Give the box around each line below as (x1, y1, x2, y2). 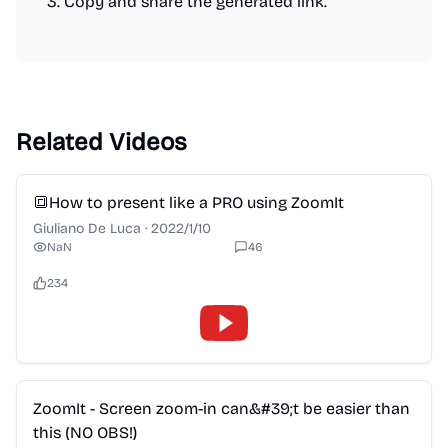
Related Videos (16, 128, 187, 156)
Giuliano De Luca (33, 220, 141, 237)
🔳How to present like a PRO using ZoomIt (33, 193, 344, 212)
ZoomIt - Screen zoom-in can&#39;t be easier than (33, 399, 410, 418)
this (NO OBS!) (33, 423, 137, 442)
